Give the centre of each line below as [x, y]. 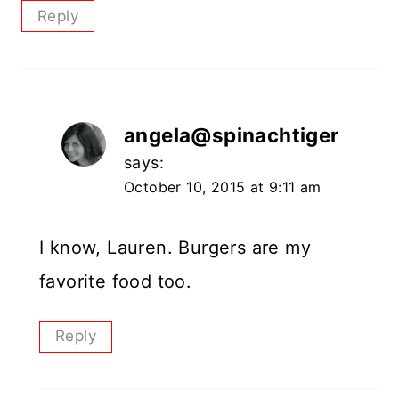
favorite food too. [116, 282]
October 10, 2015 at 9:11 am [223, 187]
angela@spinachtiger [232, 135]
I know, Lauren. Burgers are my [175, 248]
